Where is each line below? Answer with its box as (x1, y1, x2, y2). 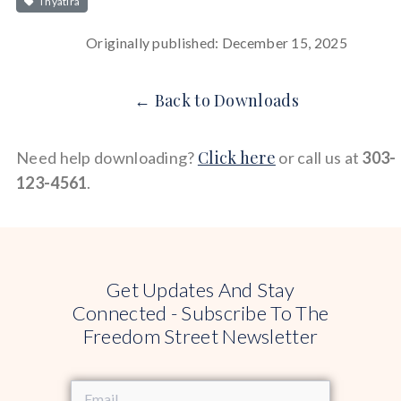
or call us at (275, 148, 363, 168)
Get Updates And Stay (106, 277, 294, 302)
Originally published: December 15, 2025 (86, 34, 347, 52)
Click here (197, 147, 276, 169)
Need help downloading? (16, 148, 198, 168)
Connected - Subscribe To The (72, 300, 329, 325)
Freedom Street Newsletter (82, 323, 319, 348)
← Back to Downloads (134, 90, 299, 112)
